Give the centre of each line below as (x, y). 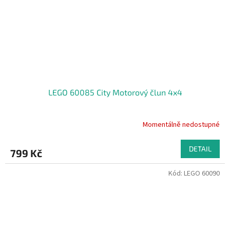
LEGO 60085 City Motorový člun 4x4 (115, 92)
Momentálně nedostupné (181, 124)
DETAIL (200, 149)
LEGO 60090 (202, 174)
